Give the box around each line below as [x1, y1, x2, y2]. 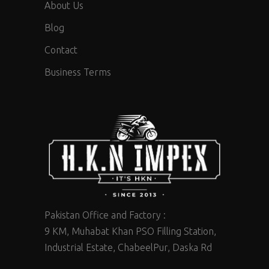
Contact [44, 44, 77, 55]
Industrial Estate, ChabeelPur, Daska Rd [44, 242, 212, 253]
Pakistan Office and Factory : [44, 210, 166, 221]
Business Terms [44, 67, 111, 77]
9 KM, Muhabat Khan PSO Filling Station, [44, 226, 216, 237]
